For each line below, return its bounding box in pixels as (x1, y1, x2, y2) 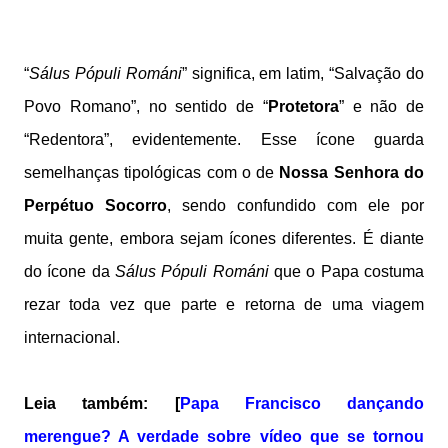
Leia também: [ (24, 395, 180, 412)
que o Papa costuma (268, 263, 425, 280)
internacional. (24, 329, 120, 346)
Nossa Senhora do (279, 164, 425, 181)
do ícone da (24, 263, 115, 280)
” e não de (338, 98, 424, 115)
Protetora (267, 98, 339, 115)
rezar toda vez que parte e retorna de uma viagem (24, 296, 424, 313)
